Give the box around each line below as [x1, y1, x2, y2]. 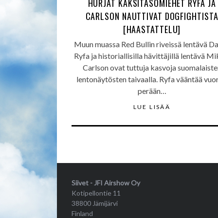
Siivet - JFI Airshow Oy [72, 179, 140, 187]
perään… [137, 86, 166, 95]
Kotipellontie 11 [72, 189, 121, 197]
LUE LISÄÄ [133, 103, 171, 110]
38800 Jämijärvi [72, 199, 118, 207]
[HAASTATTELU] [123, 23, 181, 36]
